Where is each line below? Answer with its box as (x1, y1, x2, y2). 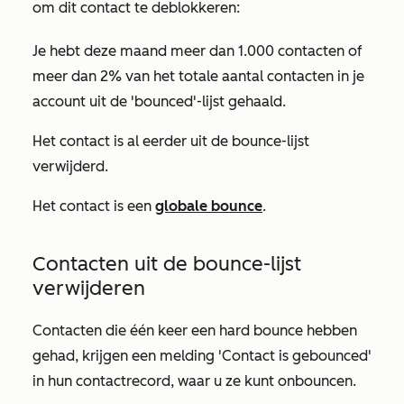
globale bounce (155, 197, 262, 215)
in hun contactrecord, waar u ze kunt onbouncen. (32, 372, 356, 390)
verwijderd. (32, 158, 108, 175)
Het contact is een (32, 197, 155, 215)
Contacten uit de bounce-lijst (32, 252, 301, 276)
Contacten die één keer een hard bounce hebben (32, 322, 357, 339)
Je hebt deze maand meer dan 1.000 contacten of (32, 42, 363, 60)
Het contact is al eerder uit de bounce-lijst (32, 133, 309, 150)
